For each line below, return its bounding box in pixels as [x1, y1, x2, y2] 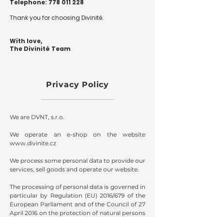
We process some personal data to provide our [10, 157, 145, 165]
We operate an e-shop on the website [10, 131, 145, 139]
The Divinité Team [10, 45, 71, 53]
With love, [10, 37, 42, 46]
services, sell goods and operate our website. [10, 166, 139, 173]
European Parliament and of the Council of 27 [10, 201, 145, 208]
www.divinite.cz [10, 139, 56, 147]
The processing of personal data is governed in [10, 183, 145, 191]
